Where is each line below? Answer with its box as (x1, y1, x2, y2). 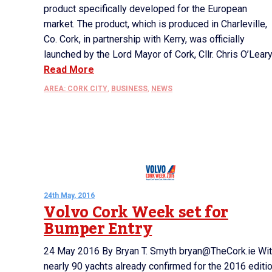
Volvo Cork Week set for (44, 197, 228, 228)
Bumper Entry (44, 214, 152, 244)
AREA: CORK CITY (44, 84, 107, 93)
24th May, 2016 (44, 191, 95, 200)
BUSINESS (111, 84, 148, 93)
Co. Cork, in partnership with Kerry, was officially (44, 33, 245, 45)
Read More (44, 64, 94, 75)
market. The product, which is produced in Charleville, (44, 18, 267, 30)
